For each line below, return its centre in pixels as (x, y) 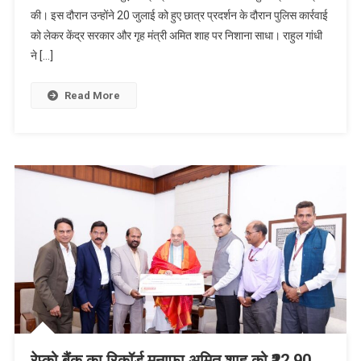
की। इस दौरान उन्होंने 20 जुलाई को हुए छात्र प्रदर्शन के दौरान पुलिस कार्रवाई (179, 16)
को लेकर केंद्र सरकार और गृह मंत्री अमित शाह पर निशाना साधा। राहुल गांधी (176, 36)
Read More (92, 96)
